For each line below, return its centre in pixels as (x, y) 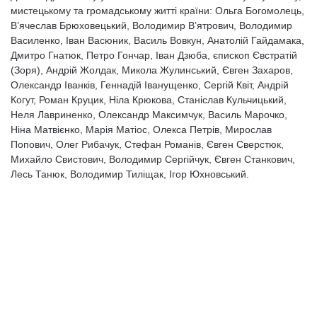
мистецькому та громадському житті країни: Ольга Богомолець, (157, 11)
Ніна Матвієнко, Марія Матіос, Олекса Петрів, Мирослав (141, 129)
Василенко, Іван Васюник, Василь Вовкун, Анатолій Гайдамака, (157, 40)
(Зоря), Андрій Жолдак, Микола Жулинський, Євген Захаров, (152, 70)
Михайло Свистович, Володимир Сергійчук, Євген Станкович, (153, 159)
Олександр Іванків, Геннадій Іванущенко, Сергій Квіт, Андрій (150, 85)
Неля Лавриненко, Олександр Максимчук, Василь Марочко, (149, 115)
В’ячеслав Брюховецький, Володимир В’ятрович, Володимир (151, 25)
